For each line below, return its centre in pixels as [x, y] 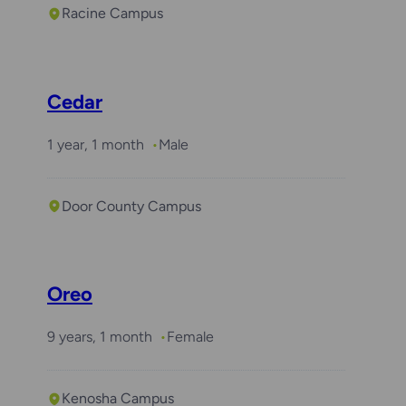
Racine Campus [112, 14]
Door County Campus [131, 206]
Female [190, 337]
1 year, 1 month [96, 144]
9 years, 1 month [100, 337]
